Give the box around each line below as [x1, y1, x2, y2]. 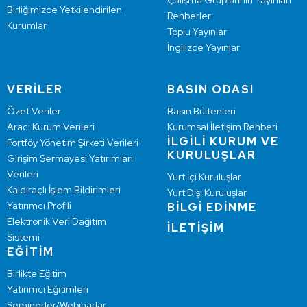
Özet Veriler [7, 105, 61, 117]
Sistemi [7, 231, 40, 243]
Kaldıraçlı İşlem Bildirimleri [7, 184, 121, 196]
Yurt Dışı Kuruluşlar [167, 186, 247, 199]
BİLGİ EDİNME [167, 200, 257, 214]
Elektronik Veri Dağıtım [7, 215, 106, 228]
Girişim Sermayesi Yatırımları [7, 152, 133, 164]
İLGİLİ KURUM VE [167, 134, 279, 149]
